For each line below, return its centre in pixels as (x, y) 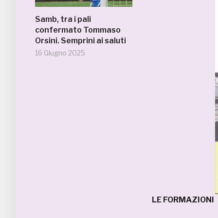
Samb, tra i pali (63, 19)
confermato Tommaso (78, 30)
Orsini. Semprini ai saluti (81, 41)
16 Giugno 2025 (60, 53)
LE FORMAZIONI (183, 200)
